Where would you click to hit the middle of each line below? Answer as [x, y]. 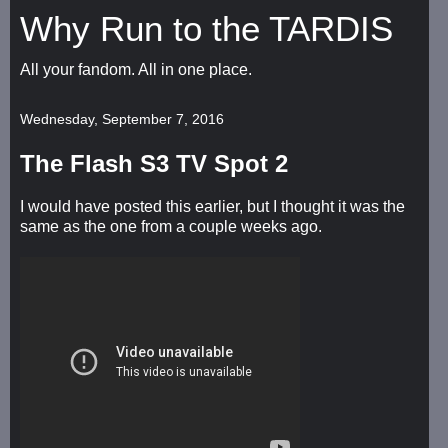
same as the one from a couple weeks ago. [171, 226]
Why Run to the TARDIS [206, 29]
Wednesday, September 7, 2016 [122, 119]
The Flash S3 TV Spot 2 [154, 163]
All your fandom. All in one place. [136, 69]
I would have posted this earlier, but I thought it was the [212, 206]
